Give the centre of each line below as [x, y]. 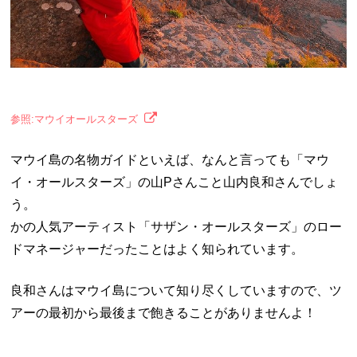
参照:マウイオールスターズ [75, 119]
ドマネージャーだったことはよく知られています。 [157, 249]
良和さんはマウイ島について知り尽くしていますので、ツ [177, 290]
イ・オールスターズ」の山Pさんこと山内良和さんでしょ [175, 182]
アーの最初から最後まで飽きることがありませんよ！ [164, 312]
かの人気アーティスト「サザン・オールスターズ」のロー [177, 226]
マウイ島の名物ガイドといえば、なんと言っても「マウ [170, 159]
